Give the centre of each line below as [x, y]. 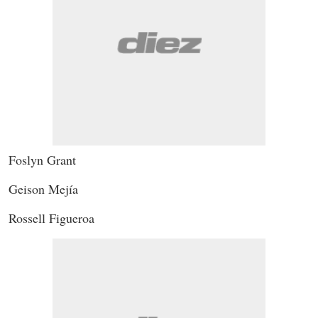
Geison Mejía [43, 188]
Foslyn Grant [42, 159]
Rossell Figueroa [51, 218]
